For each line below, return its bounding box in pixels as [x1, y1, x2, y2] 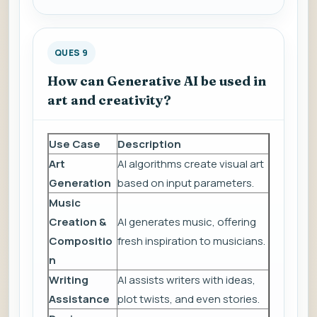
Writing [49, 272, 88, 288]
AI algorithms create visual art [117, 156, 264, 172]
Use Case [49, 137, 100, 152]
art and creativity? [47, 92, 171, 109]
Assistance [49, 292, 110, 307]
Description [117, 137, 181, 152]
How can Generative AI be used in [47, 73, 266, 90]
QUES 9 [54, 47, 88, 59]
